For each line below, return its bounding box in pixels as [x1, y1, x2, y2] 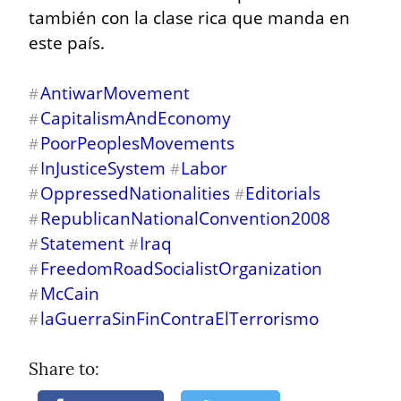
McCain [39, 280, 99, 305]
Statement [39, 230, 124, 255]
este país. [29, 30, 105, 55]
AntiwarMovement [39, 80, 190, 105]
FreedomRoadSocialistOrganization [39, 255, 322, 280]
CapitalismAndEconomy [39, 105, 231, 130]
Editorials [245, 180, 321, 205]
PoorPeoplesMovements [39, 130, 235, 155]
